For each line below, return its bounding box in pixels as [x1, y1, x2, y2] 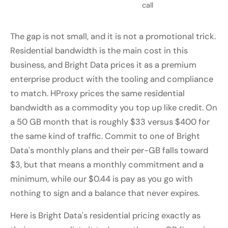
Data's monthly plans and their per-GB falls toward [10, 145, 208, 156]
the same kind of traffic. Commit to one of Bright [10, 131, 200, 142]
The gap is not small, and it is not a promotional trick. [10, 31, 216, 42]
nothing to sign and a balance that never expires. [10, 188, 199, 199]
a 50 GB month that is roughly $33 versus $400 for [10, 117, 210, 128]
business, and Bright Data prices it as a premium [10, 60, 196, 71]
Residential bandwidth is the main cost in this [10, 45, 188, 56]
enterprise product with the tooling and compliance [10, 74, 213, 85]
